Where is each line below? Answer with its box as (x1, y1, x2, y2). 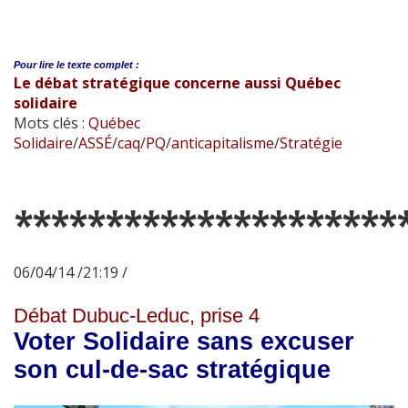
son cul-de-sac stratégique (14, 356, 331, 383)
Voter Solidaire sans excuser (14, 328, 354, 355)
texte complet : (67, 59, 139, 70)
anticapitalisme (171, 133, 274, 153)
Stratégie (280, 133, 342, 153)
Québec (88, 113, 140, 133)
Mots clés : (14, 113, 88, 133)
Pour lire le (14, 59, 65, 70)
